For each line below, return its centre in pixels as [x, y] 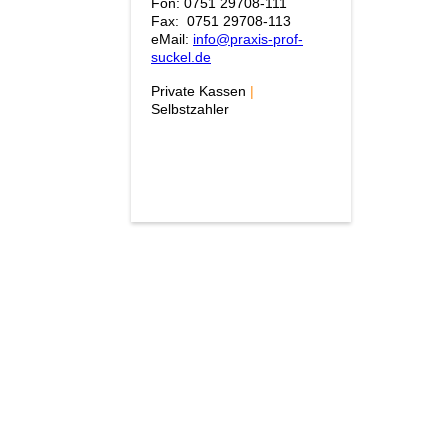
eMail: [172, 38]
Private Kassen [200, 90]
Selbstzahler [190, 108]
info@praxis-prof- [248, 38]
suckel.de [181, 56]
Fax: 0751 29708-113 [221, 20]
